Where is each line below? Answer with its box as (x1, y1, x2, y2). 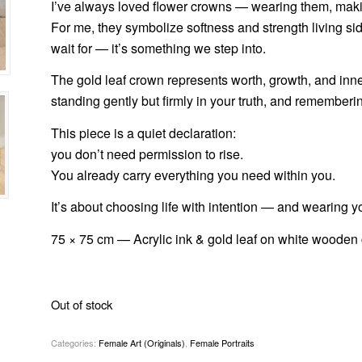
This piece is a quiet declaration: (50, 123, 236, 142)
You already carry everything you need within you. (50, 165, 335, 184)
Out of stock (50, 296, 112, 314)
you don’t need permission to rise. (50, 144, 243, 163)
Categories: (50, 335, 99, 349)
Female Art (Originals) (98, 335, 185, 349)
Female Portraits (189, 335, 255, 349)
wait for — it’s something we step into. (50, 38, 266, 57)
